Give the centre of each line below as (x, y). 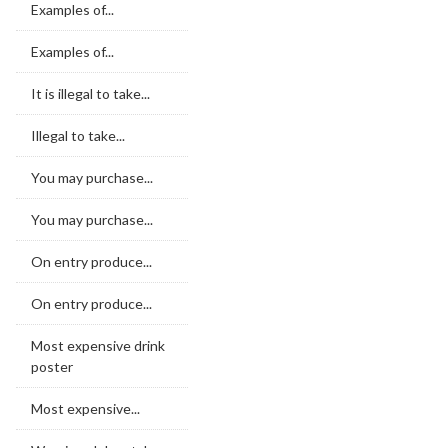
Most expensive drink (98, 345)
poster (52, 366)
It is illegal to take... (90, 93)
